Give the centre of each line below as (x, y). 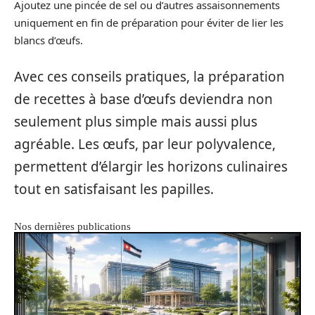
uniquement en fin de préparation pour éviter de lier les (149, 22)
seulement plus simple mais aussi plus (136, 121)
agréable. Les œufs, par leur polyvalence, (145, 144)
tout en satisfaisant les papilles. (114, 189)
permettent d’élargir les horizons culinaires (151, 166)
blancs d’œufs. (49, 40)
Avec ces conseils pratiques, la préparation (149, 76)
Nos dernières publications (72, 226)
